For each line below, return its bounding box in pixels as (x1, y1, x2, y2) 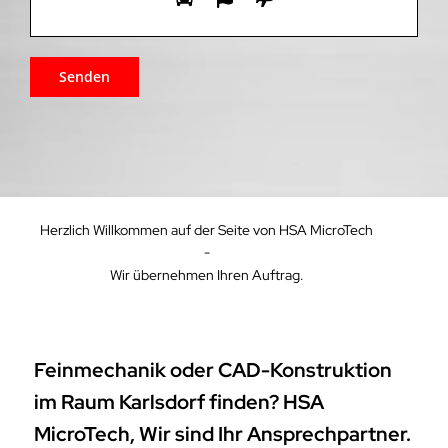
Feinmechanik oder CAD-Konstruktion (34, 357, 392, 384)
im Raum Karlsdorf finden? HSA (34, 389, 324, 416)
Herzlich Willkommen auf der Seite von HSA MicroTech (40, 220, 374, 239)
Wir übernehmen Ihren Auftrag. (109, 265, 304, 284)
